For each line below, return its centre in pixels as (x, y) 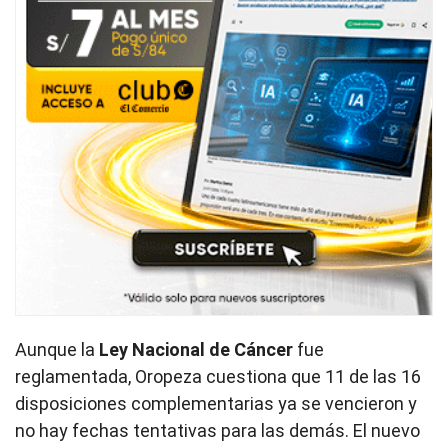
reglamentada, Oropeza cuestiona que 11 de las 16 (218, 376)
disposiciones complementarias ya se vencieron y (216, 403)
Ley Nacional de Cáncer (196, 349)
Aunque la (57, 349)
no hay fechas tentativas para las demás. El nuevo (217, 430)
